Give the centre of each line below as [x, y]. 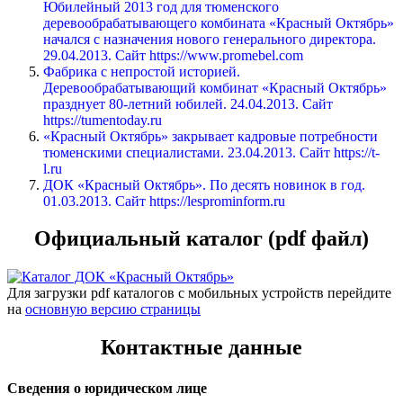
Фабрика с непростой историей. [142, 71]
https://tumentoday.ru [103, 120]
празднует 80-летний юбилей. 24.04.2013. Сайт [188, 103]
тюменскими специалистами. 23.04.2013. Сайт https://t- [211, 152]
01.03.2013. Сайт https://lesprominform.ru [164, 201]
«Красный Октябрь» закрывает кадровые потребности [210, 136]
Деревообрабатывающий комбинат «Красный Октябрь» [215, 87]
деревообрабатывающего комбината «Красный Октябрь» [219, 22]
